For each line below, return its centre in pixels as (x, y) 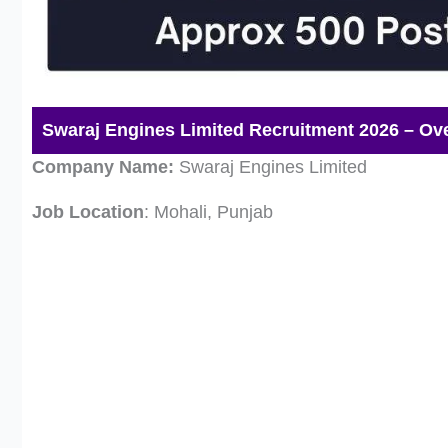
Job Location (88, 211)
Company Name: (103, 166)
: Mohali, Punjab (208, 211)
